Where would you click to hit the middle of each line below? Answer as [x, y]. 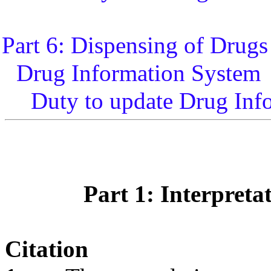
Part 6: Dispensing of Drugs [135, 45]
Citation [47, 249]
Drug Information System [138, 73]
